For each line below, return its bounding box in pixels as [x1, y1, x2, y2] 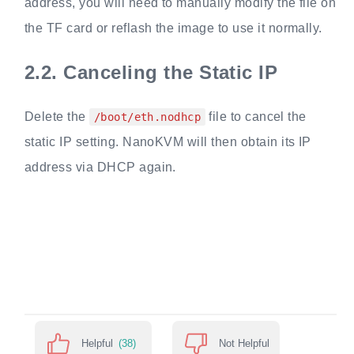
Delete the [24, 110, 90, 124]
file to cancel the [205, 110, 307, 124]
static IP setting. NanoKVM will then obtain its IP [24, 135, 311, 149]
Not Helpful [218, 337, 269, 350]
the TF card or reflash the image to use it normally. [24, 21, 322, 36]
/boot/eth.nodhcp [93, 111, 201, 124]
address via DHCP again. [24, 160, 176, 175]
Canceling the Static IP [63, 62, 278, 84]
